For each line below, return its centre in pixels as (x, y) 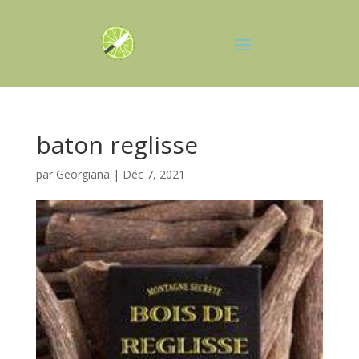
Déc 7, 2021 (153, 174)
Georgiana (83, 174)
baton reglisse (117, 145)
